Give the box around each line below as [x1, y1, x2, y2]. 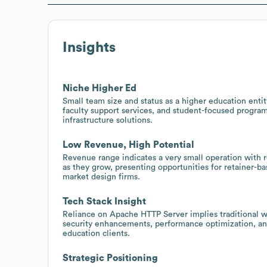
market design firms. [63, 172, 140, 181]
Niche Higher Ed [63, 83, 136, 93]
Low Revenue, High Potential [63, 139, 194, 150]
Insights [63, 40, 116, 55]
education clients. [63, 229, 130, 238]
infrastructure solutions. [63, 116, 153, 125]
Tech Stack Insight [63, 196, 146, 206]
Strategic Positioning [63, 253, 158, 263]
